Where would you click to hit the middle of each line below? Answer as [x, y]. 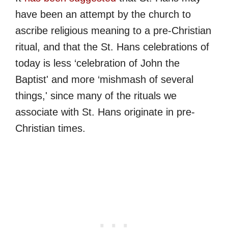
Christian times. [50, 129]
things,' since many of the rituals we [96, 96]
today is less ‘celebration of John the [97, 63]
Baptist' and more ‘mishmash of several [104, 80]
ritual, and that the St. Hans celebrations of [112, 47]
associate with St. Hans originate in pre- [105, 112]
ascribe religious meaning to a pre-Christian [113, 31]
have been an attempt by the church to [103, 15]
